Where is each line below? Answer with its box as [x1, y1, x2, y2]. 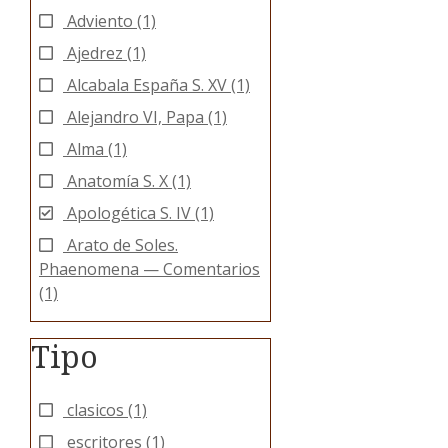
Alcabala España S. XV [67, 74, 231, 97]
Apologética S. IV [67, 202, 195, 225]
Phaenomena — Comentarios [39, 258, 260, 281]
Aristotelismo [67, 314, 171, 337]
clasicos [67, 399, 128, 422]
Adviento [67, 10, 137, 33]
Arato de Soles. [67, 234, 178, 257]
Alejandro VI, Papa [67, 106, 208, 129]
